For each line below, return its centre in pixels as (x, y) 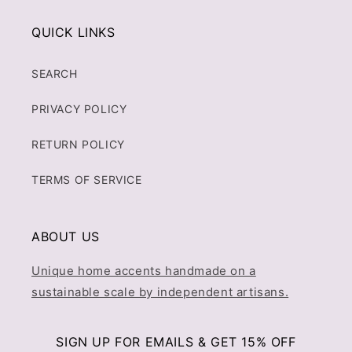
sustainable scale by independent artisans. (160, 292)
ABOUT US (66, 236)
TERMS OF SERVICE (87, 180)
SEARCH (55, 73)
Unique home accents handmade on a (144, 271)
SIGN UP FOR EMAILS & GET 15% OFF (176, 342)
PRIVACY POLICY (79, 109)
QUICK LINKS (73, 32)
